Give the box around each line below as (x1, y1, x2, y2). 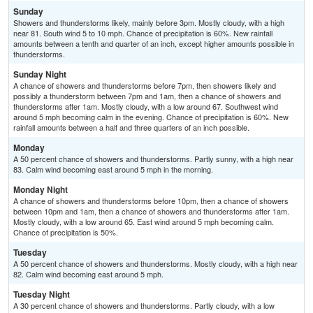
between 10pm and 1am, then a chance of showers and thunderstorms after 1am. (13, 205, 289, 217)
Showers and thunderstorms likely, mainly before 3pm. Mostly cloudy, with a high (13, 17, 284, 29)
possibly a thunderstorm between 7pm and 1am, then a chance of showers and (13, 90, 281, 102)
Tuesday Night (13, 288, 70, 301)
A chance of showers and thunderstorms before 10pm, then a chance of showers (13, 195, 289, 207)
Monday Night (13, 183, 68, 196)
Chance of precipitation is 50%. (13, 226, 118, 238)
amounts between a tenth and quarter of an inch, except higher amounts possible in (13, 38, 294, 50)
